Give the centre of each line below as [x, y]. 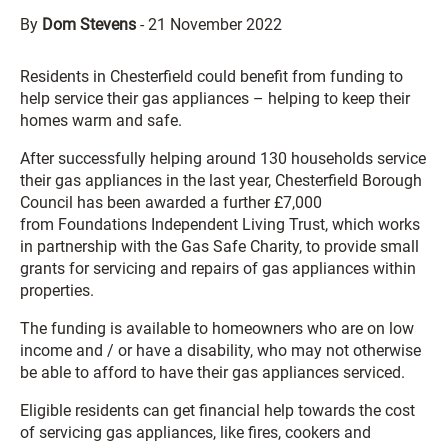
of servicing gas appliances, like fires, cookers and [195, 432]
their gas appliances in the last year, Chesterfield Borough [221, 180]
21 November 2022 [215, 24]
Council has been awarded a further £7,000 [171, 202]
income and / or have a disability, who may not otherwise [220, 350]
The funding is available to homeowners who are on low [217, 328]
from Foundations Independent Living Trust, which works [220, 224]
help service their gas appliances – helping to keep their [215, 98]
